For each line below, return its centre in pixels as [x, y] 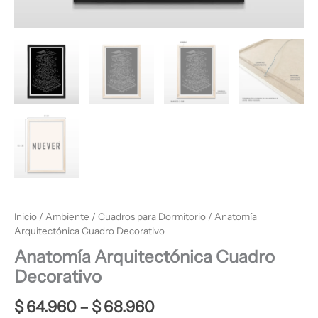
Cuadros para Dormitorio [152, 216]
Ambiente [67, 216]
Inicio [26, 216]
